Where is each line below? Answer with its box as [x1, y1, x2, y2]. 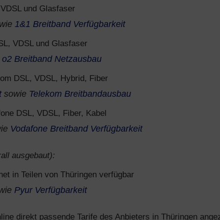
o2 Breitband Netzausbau [2, 54, 102, 64]
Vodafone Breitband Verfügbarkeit [10, 124, 142, 134]
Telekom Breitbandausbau [29, 89, 131, 99]
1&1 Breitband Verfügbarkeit [15, 19, 125, 29]
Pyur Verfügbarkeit [14, 185, 87, 195]
